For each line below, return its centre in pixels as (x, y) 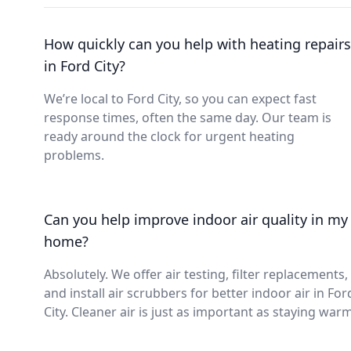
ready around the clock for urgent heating (169, 136)
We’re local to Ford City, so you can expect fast (180, 99)
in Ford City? (85, 66)
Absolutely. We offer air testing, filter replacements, (196, 274)
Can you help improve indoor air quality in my (196, 219)
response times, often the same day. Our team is (188, 118)
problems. (74, 155)
